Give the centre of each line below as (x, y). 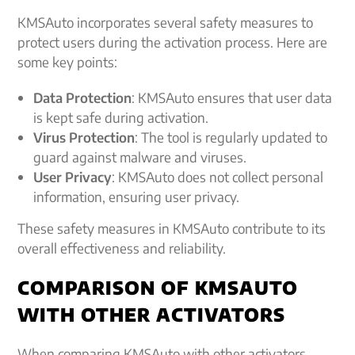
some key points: (68, 62)
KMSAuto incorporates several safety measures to (166, 22)
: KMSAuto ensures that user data (232, 97)
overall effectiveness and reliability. (122, 248)
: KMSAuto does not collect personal (218, 177)
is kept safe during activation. (121, 117)
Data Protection (83, 97)
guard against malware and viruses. (140, 157)
